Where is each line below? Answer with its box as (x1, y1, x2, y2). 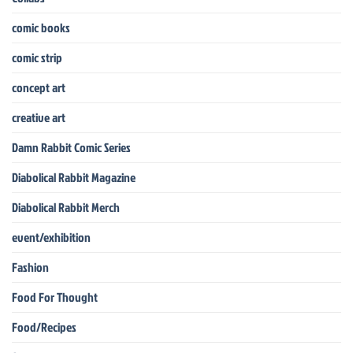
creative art (12, 108, 65, 126)
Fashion (12, 258, 49, 276)
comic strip (12, 48, 62, 66)
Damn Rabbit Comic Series (12, 138, 131, 156)
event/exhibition (12, 228, 91, 246)
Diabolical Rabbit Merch (12, 198, 120, 216)
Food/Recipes (12, 318, 76, 336)
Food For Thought (12, 288, 98, 306)
